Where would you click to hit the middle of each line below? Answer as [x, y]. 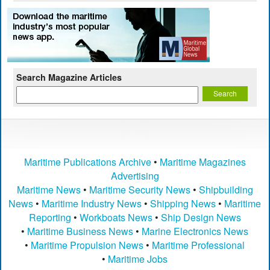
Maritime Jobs [138, 259]
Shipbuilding [226, 190]
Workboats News [116, 218]
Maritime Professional [199, 245]
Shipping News [183, 204]
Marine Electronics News [195, 231]
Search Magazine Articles [69, 77]
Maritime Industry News [92, 204]
